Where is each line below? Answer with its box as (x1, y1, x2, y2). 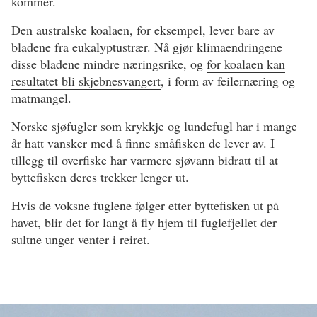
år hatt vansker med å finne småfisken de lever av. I (11, 134, 275, 152)
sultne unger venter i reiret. (11, 231, 150, 248)
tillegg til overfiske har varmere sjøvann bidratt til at (11, 151, 278, 169)
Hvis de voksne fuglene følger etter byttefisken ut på (11, 197, 279, 214)
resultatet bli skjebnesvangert (11, 72, 161, 90)
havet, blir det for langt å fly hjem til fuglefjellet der (11, 214, 277, 231)
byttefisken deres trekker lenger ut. (11, 168, 189, 186)
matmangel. (11, 89, 71, 107)
